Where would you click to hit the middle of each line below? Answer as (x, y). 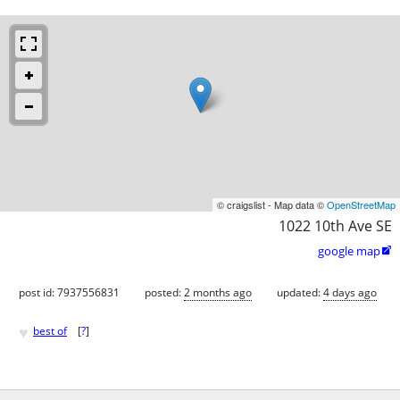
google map (349, 250)
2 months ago (218, 292)
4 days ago (350, 292)
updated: (300, 292)
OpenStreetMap (361, 204)
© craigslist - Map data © (272, 204)
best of (50, 331)
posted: (164, 292)
